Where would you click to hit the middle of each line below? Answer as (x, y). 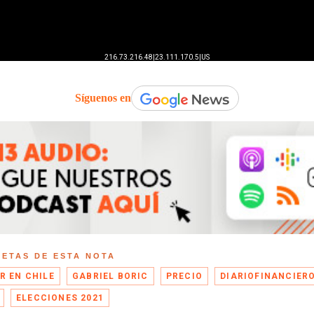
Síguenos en (103, 97)
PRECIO (184, 277)
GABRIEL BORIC (110, 277)
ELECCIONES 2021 (60, 298)
